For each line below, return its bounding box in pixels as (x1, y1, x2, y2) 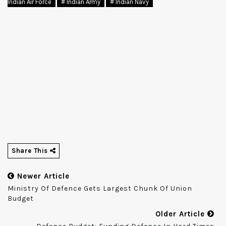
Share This (12, 147, 50, 155)
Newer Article (15, 172, 70, 181)
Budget (8, 194, 34, 203)
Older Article (155, 209, 207, 219)
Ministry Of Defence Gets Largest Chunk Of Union (8, 184, 192, 193)
